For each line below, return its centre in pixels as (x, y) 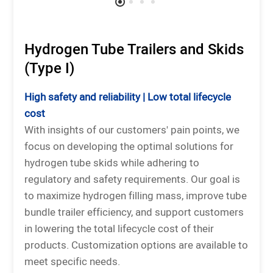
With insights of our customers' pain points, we (132, 131)
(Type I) (50, 69)
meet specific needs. (73, 262)
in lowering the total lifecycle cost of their (119, 229)
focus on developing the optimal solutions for (129, 147)
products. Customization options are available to (136, 246)
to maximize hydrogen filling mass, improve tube (136, 197)
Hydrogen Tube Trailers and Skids (134, 51)
